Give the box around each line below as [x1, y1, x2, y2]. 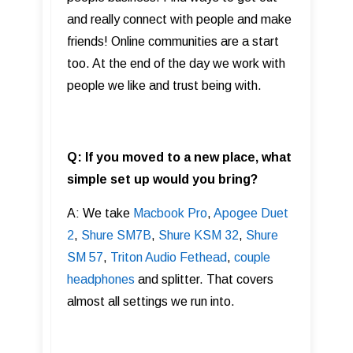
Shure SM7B [81, 228, 151, 242]
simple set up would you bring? [67, 172, 258, 186]
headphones [67, 272, 135, 286]
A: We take [67, 206, 133, 220]
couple [234, 250, 270, 264]
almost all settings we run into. [67, 294, 235, 308]
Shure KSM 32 [158, 228, 239, 242]
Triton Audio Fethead [110, 250, 227, 264]
